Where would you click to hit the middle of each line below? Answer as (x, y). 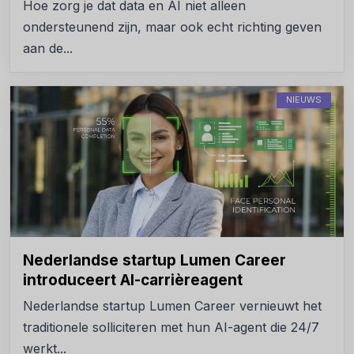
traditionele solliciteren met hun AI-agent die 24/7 (171, 327)
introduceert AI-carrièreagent (133, 280)
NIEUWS (304, 99)
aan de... (48, 48)
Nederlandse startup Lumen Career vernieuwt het (172, 305)
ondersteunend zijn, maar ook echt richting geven (172, 26)
